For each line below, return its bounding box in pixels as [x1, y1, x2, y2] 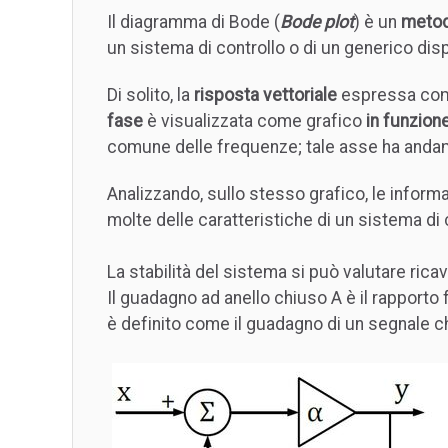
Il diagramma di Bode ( [107, 12, 280, 33]
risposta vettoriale [194, 85, 337, 106]
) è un [354, 12, 401, 33]
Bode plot [280, 12, 354, 33]
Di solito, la [107, 85, 194, 106]
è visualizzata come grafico [143, 111, 366, 132]
